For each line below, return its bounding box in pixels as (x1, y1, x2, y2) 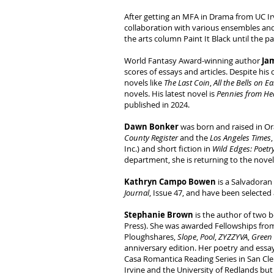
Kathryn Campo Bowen (124, 176, 216, 187)
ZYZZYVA (218, 231, 248, 242)
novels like (124, 77, 164, 88)
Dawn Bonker (124, 121, 179, 132)
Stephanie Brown (124, 209, 193, 220)
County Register (124, 132, 178, 143)
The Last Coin (164, 77, 210, 88)
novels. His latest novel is (124, 88, 217, 99)
